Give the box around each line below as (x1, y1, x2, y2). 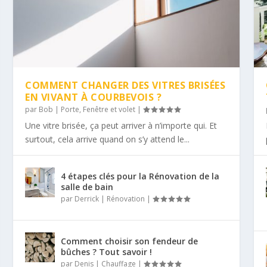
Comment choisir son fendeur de (61, 235, 198, 247)
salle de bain (61, 181, 114, 193)
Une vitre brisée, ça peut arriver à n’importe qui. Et (25, 119, 218, 131)
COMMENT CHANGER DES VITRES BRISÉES (25, 78, 226, 92)
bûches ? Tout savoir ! (61, 246, 153, 257)
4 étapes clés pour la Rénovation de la (61, 170, 220, 182)
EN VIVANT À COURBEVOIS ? (25, 90, 162, 104)
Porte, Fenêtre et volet (61, 104, 136, 114)
